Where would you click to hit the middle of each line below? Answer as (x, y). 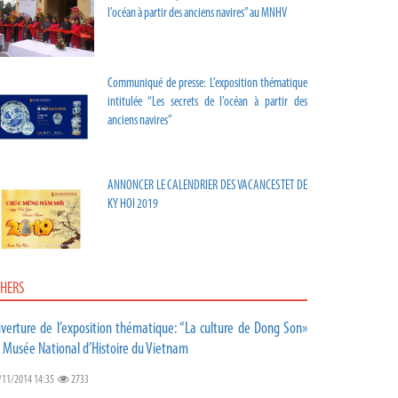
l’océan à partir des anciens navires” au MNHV (197, 13)
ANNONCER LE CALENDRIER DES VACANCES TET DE (207, 186)
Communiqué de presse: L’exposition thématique (207, 84)
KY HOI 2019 (133, 204)
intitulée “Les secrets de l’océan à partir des (207, 102)
